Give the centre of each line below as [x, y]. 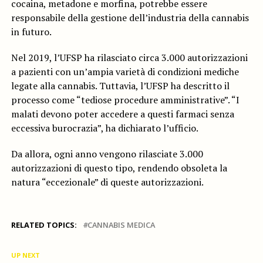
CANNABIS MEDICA [121, 225]
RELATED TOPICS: [44, 225]
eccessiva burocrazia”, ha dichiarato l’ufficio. [104, 128]
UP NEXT [25, 255]
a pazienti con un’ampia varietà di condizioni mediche [125, 72]
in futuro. [31, 32]
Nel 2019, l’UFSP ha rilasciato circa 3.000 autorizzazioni [129, 58]
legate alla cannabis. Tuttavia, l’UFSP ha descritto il [120, 86]
